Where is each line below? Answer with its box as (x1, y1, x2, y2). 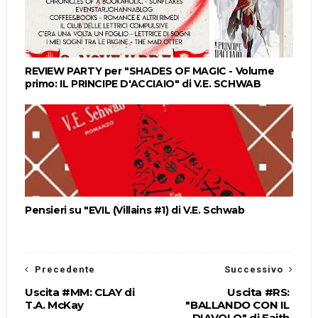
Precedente (34, 263, 95, 275)
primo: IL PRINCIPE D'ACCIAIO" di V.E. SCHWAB (24, 77, 261, 90)
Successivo (224, 263, 284, 275)
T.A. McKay (24, 297, 84, 312)
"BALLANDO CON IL (185, 297, 290, 312)
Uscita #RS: (227, 285, 290, 299)
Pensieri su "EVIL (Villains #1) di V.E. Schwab (24, 203, 245, 216)
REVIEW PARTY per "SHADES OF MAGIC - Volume (24, 64, 275, 77)
